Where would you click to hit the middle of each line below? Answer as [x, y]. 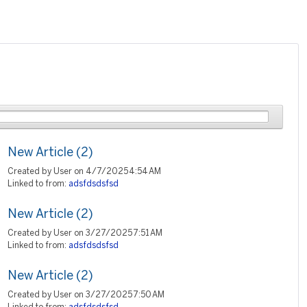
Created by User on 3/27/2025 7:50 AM [86, 295]
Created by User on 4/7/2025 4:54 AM [84, 172]
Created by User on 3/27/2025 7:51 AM [85, 233]
